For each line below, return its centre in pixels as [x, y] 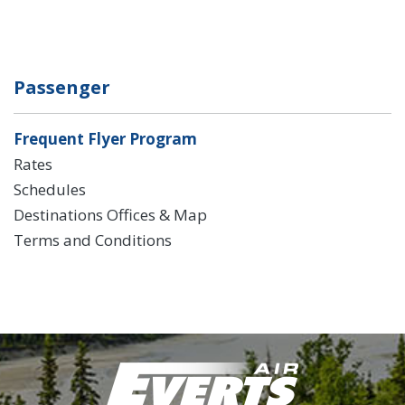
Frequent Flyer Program [105, 139]
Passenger [62, 88]
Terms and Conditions [93, 240]
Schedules [50, 190]
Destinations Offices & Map [110, 215]
